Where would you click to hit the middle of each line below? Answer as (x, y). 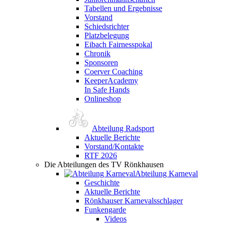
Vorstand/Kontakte (114, 146)
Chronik (97, 53)
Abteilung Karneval (166, 173)
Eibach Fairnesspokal (118, 44)
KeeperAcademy (111, 80)
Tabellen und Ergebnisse (123, 8)
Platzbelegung (107, 35)
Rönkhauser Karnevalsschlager (134, 200)
